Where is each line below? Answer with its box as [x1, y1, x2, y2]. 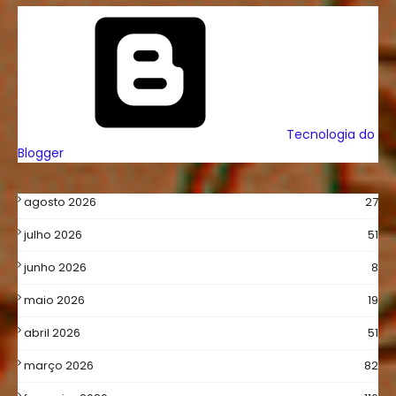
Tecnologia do [283, 126, 375, 143]
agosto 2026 [24, 194, 96, 210]
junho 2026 [24, 259, 87, 276]
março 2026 [24, 357, 94, 374]
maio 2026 [24, 292, 85, 308]
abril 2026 [24, 324, 80, 341]
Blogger [18, 144, 64, 162]
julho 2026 [24, 226, 82, 243]
